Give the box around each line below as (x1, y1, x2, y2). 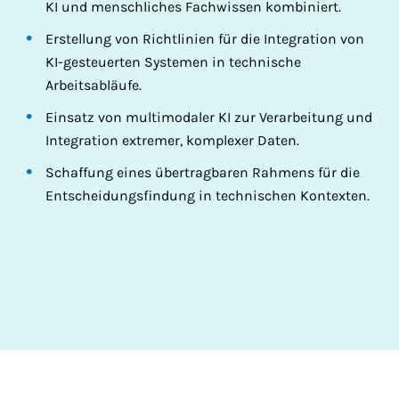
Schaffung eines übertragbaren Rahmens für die (45, 164, 361, 182)
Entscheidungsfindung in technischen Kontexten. (45, 187, 370, 205)
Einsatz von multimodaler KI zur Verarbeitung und (45, 109, 373, 126)
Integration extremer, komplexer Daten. (45, 132, 300, 150)
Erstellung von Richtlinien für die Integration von (45, 30, 365, 48)
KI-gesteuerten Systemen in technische (45, 53, 302, 71)
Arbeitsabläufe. (45, 77, 142, 94)
